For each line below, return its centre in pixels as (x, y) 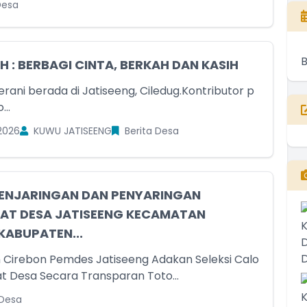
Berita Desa (150, 131)
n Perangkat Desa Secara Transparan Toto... (163, 276)
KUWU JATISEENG (71, 131)
